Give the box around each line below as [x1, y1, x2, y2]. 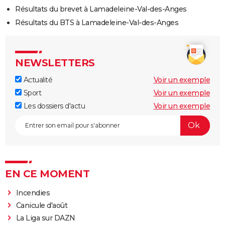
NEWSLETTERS [15, 56, 95, 69]
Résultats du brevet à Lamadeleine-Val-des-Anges [15, 4, 187, 14]
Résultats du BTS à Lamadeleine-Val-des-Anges [15, 18, 178, 27]
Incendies [16, 188, 50, 197]
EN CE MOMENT [5, 167, 89, 180]
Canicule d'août [16, 200, 68, 210]
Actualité [22, 75, 52, 84]
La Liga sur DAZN [16, 213, 75, 222]
